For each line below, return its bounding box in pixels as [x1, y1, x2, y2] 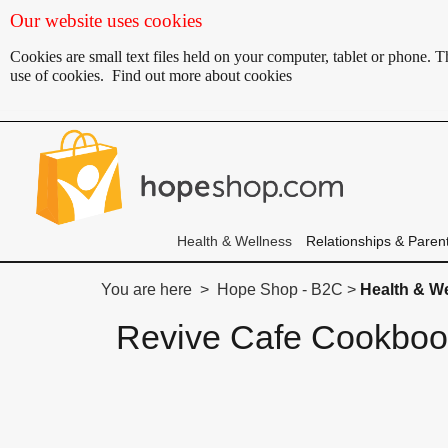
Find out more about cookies [112, 67, 292, 84]
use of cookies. [10, 67, 112, 84]
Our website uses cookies [10, 10, 202, 31]
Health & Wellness [176, 233, 292, 249]
